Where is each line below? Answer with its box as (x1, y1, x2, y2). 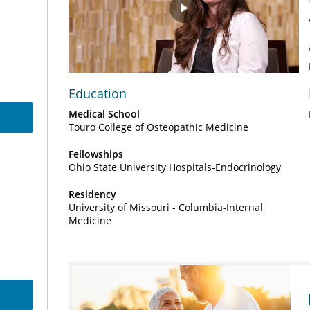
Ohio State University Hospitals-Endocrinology (69, 161, 281, 174)
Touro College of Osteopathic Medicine (69, 120, 248, 134)
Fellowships (69, 147, 123, 161)
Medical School (69, 107, 140, 121)
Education (69, 85, 127, 102)
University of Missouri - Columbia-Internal (69, 201, 263, 215)
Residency (69, 188, 116, 201)
